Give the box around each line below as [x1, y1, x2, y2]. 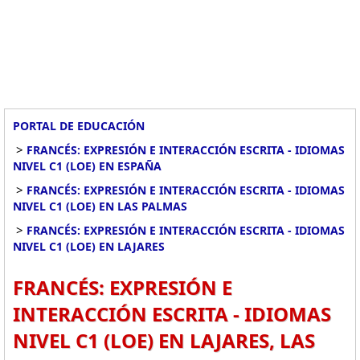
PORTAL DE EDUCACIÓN [13, 118, 145, 133]
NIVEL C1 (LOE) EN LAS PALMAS [13, 198, 187, 214]
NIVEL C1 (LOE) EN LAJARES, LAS [13, 327, 315, 354]
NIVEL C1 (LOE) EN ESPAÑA [13, 158, 162, 174]
